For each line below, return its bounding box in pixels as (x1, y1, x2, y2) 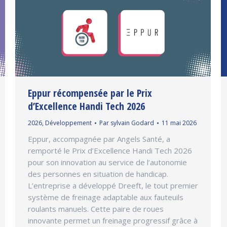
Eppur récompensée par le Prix (28, 86, 152, 100)
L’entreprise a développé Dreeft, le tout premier (28, 180, 198, 191)
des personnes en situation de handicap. (28, 169, 168, 179)
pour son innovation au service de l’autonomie (28, 157, 187, 168)
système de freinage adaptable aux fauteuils (28, 192, 183, 203)
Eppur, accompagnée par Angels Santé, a (28, 134, 170, 144)
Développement (45, 119, 92, 128)
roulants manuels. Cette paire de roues (28, 204, 164, 214)
